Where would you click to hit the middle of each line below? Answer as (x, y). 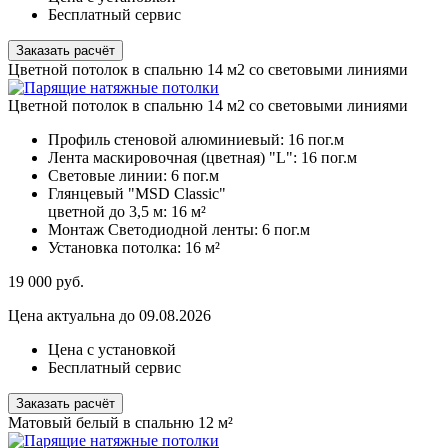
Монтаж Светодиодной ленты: (155, 230)
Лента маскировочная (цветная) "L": (174, 158)
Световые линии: (109, 176)
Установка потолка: (116, 248)
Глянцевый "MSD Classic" (137, 194)
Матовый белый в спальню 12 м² (120, 423)
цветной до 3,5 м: (109, 212)
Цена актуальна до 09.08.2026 (109, 316)
